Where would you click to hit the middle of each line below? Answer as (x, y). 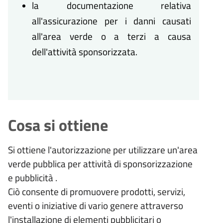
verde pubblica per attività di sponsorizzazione (100, 163)
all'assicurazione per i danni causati (111, 21)
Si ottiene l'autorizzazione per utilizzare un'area (103, 149)
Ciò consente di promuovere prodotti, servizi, (97, 191)
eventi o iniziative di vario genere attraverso (96, 205)
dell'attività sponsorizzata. (85, 52)
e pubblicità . (33, 177)
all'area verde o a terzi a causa (111, 36)
